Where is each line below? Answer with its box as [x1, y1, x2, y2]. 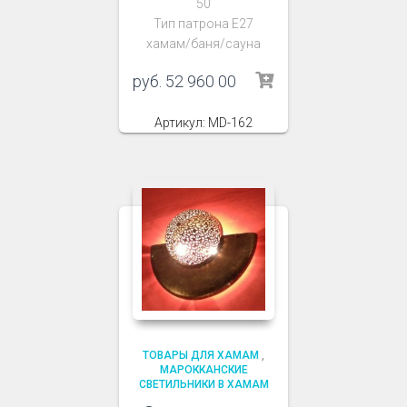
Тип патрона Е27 [154, 15, 253, 31]
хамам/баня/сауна [146, 35, 261, 51]
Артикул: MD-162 [154, 114, 253, 130]
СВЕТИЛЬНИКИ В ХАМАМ [138, 377, 269, 391]
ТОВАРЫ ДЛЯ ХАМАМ [143, 348, 259, 362]
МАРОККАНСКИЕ [159, 362, 248, 376]
